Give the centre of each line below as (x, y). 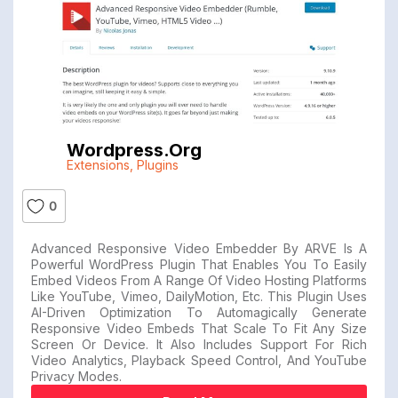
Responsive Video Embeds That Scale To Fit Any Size (199, 328)
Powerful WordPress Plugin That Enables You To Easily (199, 264)
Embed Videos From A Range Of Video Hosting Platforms (199, 280)
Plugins (157, 164)
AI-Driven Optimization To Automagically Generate (199, 312)
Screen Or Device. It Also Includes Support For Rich (199, 344)
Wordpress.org (134, 150)
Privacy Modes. (76, 376)
